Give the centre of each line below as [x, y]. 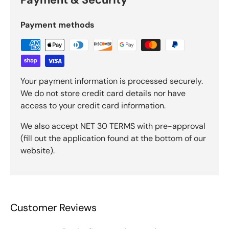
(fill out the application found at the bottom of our [113, 138]
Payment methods [58, 25]
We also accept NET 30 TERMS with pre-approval [113, 126]
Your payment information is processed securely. [112, 81]
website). [38, 150]
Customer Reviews [53, 208]
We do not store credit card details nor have [103, 93]
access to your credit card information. [93, 105]
